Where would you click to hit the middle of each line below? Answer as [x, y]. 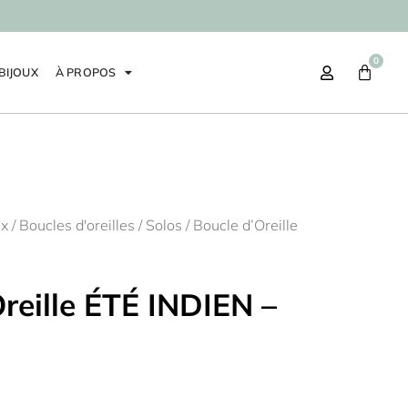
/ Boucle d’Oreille [240, 225]
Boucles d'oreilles [77, 225]
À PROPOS [86, 72]
